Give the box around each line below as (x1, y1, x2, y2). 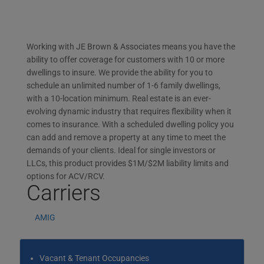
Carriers (26, 180, 101, 206)
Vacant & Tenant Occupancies (39, 253, 149, 263)
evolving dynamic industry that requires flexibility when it (26, 107, 232, 116)
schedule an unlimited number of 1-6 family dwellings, (26, 81, 220, 90)
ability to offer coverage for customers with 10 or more (26, 55, 225, 64)
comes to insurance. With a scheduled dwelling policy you (26, 120, 234, 129)
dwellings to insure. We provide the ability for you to (26, 68, 213, 77)
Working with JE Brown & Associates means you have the (26, 42, 235, 51)
